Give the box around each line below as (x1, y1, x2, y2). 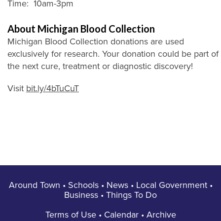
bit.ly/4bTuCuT (26, 83, 79, 94)
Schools (68, 180, 99, 191)
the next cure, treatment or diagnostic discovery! (7, 61, 193, 72)
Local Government (136, 180, 207, 191)
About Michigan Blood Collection (7, 23, 155, 35)
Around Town (8, 180, 60, 191)
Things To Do (106, 189, 157, 201)
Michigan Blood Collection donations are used (7, 36, 184, 47)
